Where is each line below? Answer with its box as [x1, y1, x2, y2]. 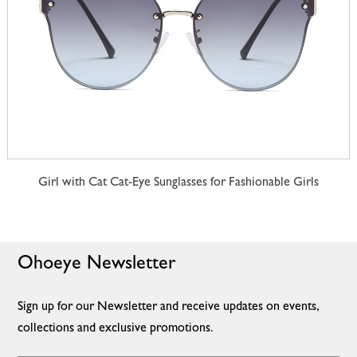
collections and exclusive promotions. [18, 322, 214, 335]
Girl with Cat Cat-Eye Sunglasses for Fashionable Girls [37, 176, 319, 190]
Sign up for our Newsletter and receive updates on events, [18, 300, 319, 314]
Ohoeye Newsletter [18, 255, 177, 275]
